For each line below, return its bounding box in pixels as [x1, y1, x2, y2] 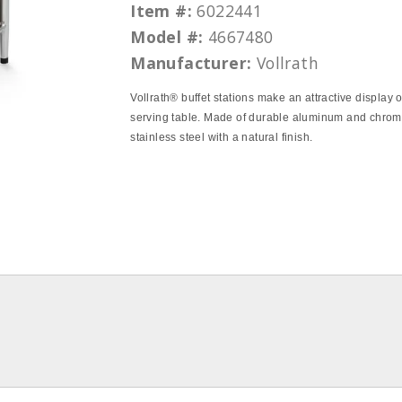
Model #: [130, 26, 204, 48]
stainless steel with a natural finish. [130, 131, 313, 144]
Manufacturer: [130, 52, 252, 74]
